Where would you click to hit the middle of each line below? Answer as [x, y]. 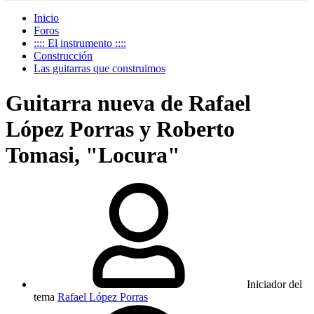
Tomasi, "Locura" [93, 155]
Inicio [46, 18]
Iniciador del [274, 285]
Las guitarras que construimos [100, 69]
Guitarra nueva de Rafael [128, 103]
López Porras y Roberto [120, 129]
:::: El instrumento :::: [80, 43]
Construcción [63, 56]
